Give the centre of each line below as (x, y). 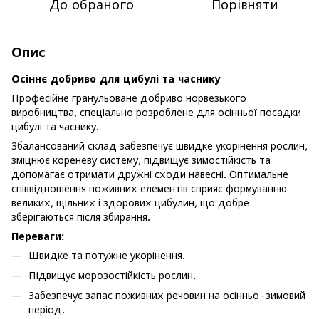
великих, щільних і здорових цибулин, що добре (130, 202)
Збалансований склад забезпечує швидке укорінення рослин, (159, 145)
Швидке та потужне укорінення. (107, 255)
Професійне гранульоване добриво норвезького (129, 98)
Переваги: (38, 236)
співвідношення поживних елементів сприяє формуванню (149, 188)
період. (47, 310)
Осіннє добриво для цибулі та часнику (116, 78)
